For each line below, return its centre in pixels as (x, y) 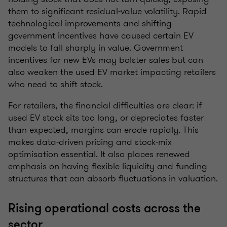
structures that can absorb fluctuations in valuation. (113, 179)
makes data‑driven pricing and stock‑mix (90, 142)
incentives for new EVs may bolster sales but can (106, 60)
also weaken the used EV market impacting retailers (112, 72)
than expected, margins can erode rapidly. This (103, 130)
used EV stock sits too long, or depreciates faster (106, 118)
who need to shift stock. (55, 84)
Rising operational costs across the (104, 209)
